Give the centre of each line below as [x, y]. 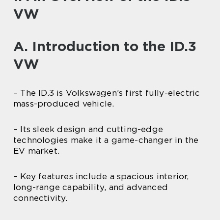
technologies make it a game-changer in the [106, 140]
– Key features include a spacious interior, [101, 177]
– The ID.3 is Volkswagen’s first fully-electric [107, 93]
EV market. [36, 151]
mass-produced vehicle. [64, 104]
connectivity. [41, 198]
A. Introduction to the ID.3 [105, 46]
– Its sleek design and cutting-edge [88, 129]
